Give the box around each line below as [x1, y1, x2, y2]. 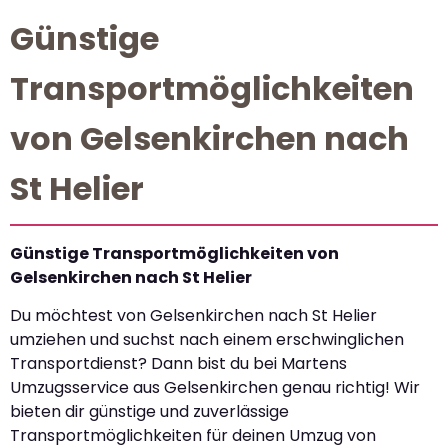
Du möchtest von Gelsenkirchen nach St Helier [10, 303, 377, 327]
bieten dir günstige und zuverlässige [10, 399, 289, 423]
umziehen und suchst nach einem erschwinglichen [10, 327, 404, 351]
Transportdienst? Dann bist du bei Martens [10, 351, 347, 375]
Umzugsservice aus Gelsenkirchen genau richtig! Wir [10, 375, 420, 399]
